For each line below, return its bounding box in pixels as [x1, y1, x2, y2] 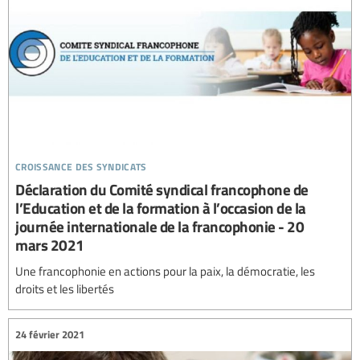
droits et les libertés [15, 280, 114, 297]
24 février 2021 [15, 327, 84, 342]
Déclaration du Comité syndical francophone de [15, 178, 309, 200]
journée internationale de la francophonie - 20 [15, 215, 304, 237]
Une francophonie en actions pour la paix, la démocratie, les [15, 262, 315, 279]
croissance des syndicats [15, 153, 147, 174]
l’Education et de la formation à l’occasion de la [15, 196, 306, 219]
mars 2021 [15, 233, 84, 256]
